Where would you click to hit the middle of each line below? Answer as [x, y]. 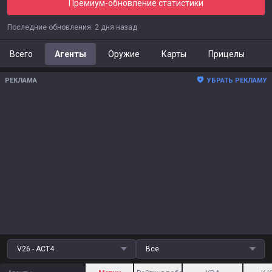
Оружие [124, 54]
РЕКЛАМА [21, 80]
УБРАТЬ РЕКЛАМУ [237, 80]
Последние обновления [49, 27]
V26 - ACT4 [36, 249]
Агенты [70, 54]
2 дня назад [116, 27]
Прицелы [226, 54]
